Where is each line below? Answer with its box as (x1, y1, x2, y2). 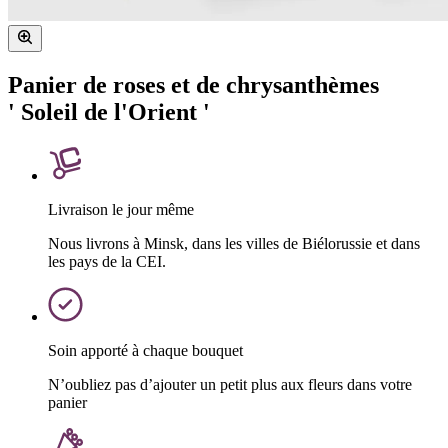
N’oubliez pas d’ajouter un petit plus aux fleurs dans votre (48, 375, 412, 393)
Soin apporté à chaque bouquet (48, 341, 243, 359)
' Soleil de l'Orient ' (8, 98, 210, 125)
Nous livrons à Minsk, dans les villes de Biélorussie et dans (48, 234, 420, 252)
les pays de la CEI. (48, 252, 166, 270)
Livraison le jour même (48, 200, 194, 218)
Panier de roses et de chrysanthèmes (8, 71, 379, 98)
